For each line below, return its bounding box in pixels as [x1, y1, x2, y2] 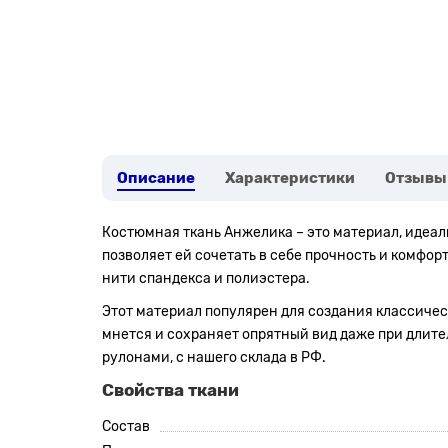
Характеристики [225, 169, 355, 187]
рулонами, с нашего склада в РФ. [102, 349, 326, 366]
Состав [102, 418, 150, 435]
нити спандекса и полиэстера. [102, 270, 310, 287]
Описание [117, 169, 195, 187]
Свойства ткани [102, 380, 239, 400]
